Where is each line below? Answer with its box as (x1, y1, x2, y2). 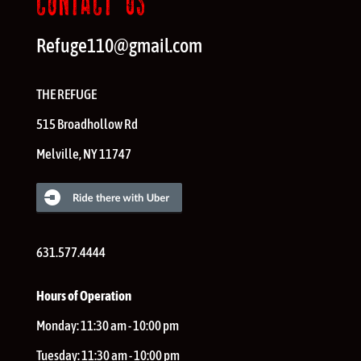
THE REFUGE (35, 86, 97, 103)
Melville (35, 146, 79, 163)
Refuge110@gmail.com (35, 35, 202, 57)
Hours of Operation (35, 288, 131, 305)
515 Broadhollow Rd (35, 116, 138, 133)
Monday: (35, 317, 81, 334)
